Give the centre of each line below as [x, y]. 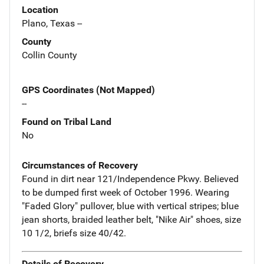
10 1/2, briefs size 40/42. [74, 233]
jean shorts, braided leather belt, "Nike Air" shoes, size [131, 219]
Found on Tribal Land [67, 121]
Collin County [49, 55]
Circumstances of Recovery [80, 165]
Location [40, 9]
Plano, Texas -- [52, 23]
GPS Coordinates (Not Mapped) [88, 90]
